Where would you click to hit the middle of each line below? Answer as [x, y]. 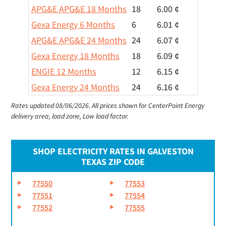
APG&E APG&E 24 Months [79, 40]
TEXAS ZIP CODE [113, 162]
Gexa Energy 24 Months [75, 87]
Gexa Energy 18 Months [75, 56]
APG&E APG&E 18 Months [79, 9]
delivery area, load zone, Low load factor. [70, 116]
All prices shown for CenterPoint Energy [148, 105]
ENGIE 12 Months [64, 71]
